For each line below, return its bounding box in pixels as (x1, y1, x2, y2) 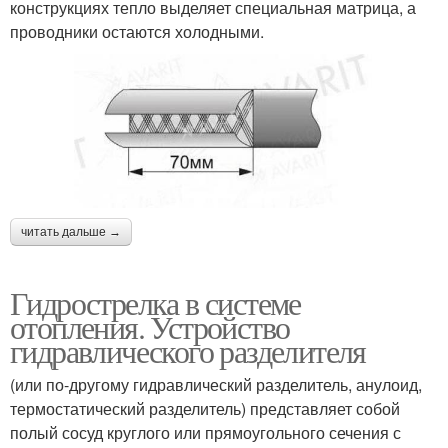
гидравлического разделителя (10, 328, 366, 372)
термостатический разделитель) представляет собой (10, 396, 400, 420)
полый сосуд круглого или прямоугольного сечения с (10, 420, 401, 444)
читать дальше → (21, 224, 121, 239)
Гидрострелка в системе (10, 280, 301, 324)
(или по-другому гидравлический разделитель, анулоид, (10, 372, 422, 396)
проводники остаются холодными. (10, 20, 264, 43)
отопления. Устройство (10, 304, 290, 348)
